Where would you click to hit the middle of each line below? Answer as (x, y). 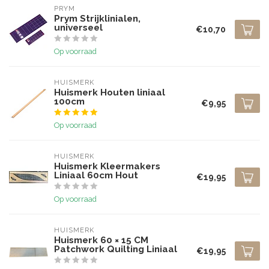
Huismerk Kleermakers (107, 166)
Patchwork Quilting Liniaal (116, 249)
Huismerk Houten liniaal (110, 92)
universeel (78, 28)
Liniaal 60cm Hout (96, 175)
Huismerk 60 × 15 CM (101, 240)
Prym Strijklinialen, (97, 19)
